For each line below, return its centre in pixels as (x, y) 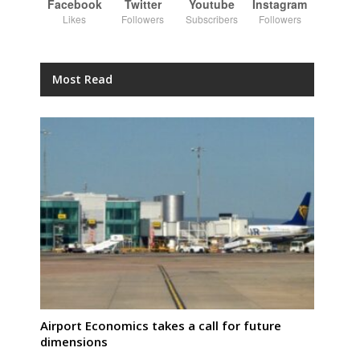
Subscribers (211, 19)
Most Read (82, 80)
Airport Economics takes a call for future (161, 326)
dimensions (74, 342)
